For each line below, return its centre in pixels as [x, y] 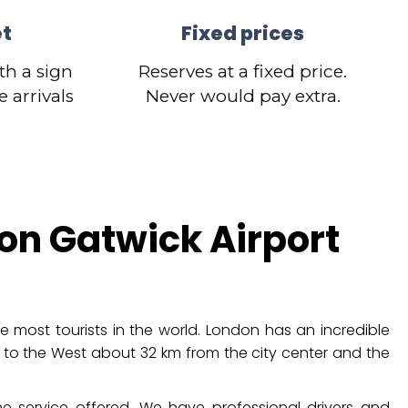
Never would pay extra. [243, 96]
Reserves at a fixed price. [243, 71]
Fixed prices [243, 33]
